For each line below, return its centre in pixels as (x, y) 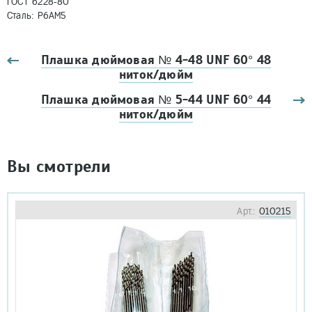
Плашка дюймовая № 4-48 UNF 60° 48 (156, 60)
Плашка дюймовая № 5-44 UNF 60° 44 (156, 100)
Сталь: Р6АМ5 (37, 16)
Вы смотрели (59, 166)
